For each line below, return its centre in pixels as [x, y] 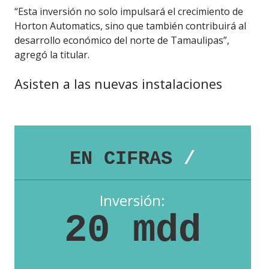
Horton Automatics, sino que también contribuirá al [130, 26]
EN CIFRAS [127, 159]
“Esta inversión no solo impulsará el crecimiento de [129, 12]
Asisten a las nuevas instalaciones [118, 84]
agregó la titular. [52, 55]
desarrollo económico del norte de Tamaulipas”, [122, 41]
